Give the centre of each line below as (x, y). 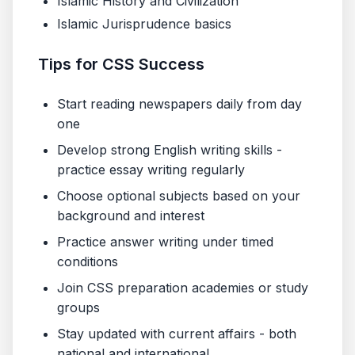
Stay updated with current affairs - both (177, 334)
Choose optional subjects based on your (179, 196)
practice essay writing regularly (151, 170)
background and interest (131, 216)
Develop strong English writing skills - (170, 150)
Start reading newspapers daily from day (179, 104)
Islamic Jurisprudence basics (144, 24)
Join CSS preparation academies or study (183, 288)
